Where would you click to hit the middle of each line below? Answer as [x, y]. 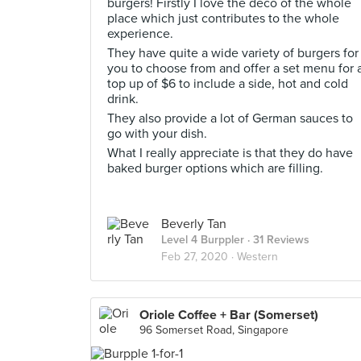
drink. [123, 99]
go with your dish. [157, 134]
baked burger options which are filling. [215, 168]
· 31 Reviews [277, 240]
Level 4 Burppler [203, 240]
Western [257, 257]
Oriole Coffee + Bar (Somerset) [229, 315]
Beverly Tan [194, 224]
